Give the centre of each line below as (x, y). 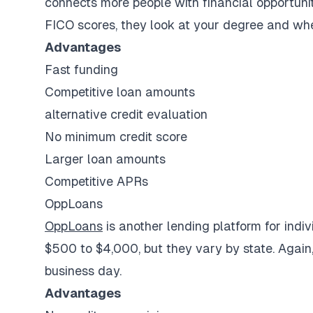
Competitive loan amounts (120, 92)
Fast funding (81, 70)
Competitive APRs (96, 181)
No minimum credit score (116, 137)
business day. (83, 271)
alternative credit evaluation (126, 114)
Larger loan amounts (105, 159)
